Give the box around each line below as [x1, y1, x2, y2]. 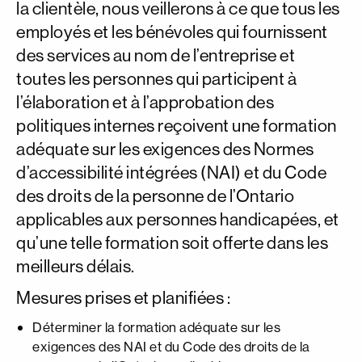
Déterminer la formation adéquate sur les [32, 318, 280, 335]
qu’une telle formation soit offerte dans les [16, 232, 328, 254]
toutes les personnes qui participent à [16, 68, 297, 90]
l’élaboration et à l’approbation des [16, 91, 274, 113]
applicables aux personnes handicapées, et [16, 208, 339, 230]
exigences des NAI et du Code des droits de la [32, 338, 310, 355]
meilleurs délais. [16, 255, 135, 277]
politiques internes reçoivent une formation [16, 115, 337, 137]
